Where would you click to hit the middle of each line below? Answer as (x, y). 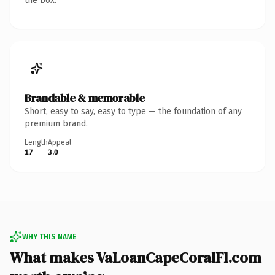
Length (36, 142)
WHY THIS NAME (49, 237)
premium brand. (56, 123)
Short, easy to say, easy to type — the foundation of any (133, 111)
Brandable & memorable (85, 98)
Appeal (60, 142)
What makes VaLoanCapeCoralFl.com (136, 257)
